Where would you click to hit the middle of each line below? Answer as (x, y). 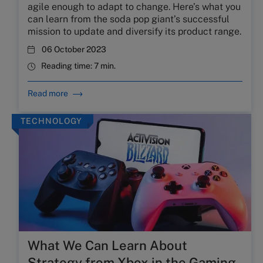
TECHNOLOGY (51, 119)
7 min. (105, 66)
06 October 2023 (74, 49)
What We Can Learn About (107, 243)
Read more (48, 93)
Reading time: (68, 66)
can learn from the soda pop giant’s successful (129, 19)
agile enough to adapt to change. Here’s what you (134, 7)
